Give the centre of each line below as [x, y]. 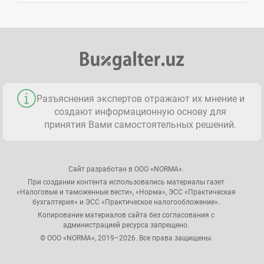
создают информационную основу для [140, 112]
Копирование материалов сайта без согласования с [126, 215]
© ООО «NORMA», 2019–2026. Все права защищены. [126, 238]
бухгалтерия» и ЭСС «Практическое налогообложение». [126, 202]
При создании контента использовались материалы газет [126, 182]
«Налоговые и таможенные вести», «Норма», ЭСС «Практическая [126, 192]
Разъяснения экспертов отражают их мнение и [140, 99]
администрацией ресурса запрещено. [126, 225]
